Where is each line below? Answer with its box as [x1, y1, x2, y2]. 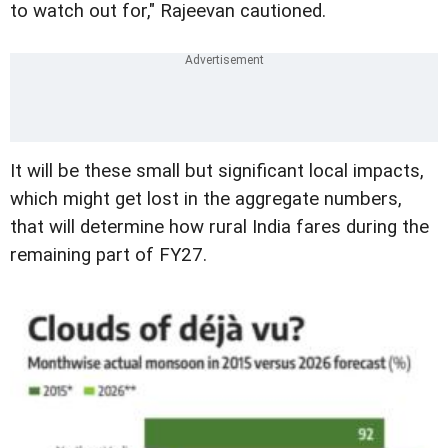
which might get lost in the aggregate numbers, [10, 187, 402, 210]
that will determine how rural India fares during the [10, 215, 429, 238]
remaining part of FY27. [10, 243, 207, 266]
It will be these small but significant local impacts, [10, 159, 424, 182]
